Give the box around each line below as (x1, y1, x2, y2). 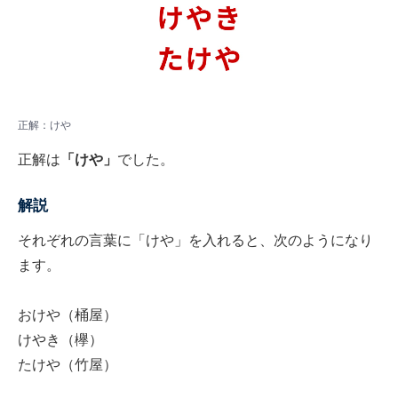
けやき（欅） (18, 332, 103, 348)
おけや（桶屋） (18, 307, 117, 323)
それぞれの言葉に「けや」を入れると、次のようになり (18, 233, 373, 249)
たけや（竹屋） (18, 357, 117, 373)
